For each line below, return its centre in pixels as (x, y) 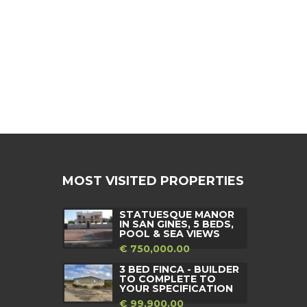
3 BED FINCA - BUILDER (179, 269)
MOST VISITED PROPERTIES (153, 181)
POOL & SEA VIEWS (170, 233)
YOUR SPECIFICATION (176, 288)
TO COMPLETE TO (168, 279)
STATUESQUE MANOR (177, 214)
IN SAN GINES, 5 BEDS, (176, 224)
